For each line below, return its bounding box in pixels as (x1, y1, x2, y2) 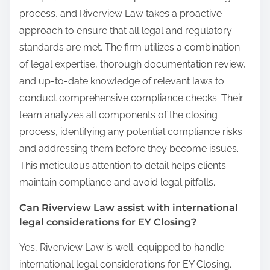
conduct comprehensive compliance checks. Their (19, 92, 243, 104)
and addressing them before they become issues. (19, 142, 239, 154)
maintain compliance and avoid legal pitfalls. (19, 176, 215, 188)
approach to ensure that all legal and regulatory (19, 24, 232, 36)
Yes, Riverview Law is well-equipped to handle (19, 241, 224, 253)
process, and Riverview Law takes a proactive (19, 7, 222, 19)
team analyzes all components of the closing (19, 108, 218, 121)
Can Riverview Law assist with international (19, 201, 238, 213)
